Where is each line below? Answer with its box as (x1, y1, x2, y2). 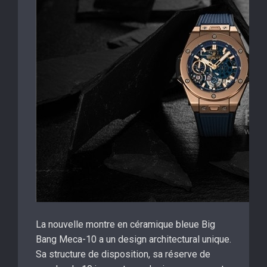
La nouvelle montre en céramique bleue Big (36, 219, 215, 230)
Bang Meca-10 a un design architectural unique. (36, 234, 231, 245)
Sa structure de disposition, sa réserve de (36, 249, 210, 260)
